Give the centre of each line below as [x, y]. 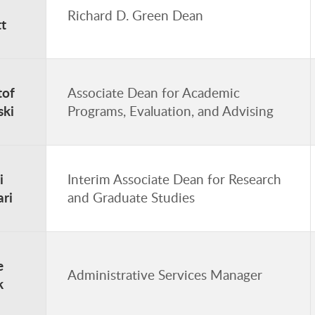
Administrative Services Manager [165, 275]
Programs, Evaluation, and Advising [171, 111]
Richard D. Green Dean [135, 15]
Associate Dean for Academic [154, 92]
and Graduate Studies [131, 197]
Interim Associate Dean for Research [174, 179]
